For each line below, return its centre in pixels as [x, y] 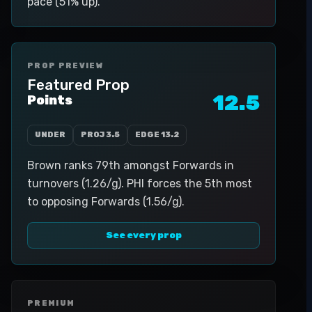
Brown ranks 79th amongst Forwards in [131, 165]
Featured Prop [78, 85]
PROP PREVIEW [65, 66]
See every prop [143, 235]
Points [50, 100]
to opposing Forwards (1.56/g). [106, 202]
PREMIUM [51, 303]
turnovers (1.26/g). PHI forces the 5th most [140, 184]
